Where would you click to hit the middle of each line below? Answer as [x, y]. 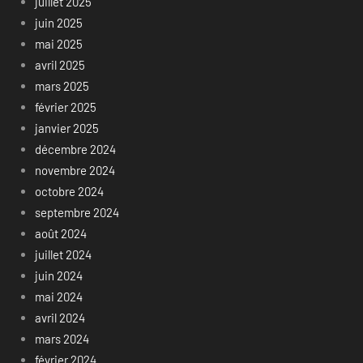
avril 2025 [60, 65]
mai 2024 [58, 297]
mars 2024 [62, 339]
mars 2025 [62, 86]
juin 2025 [58, 23]
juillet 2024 [63, 255]
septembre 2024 [77, 213]
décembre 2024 [75, 149]
